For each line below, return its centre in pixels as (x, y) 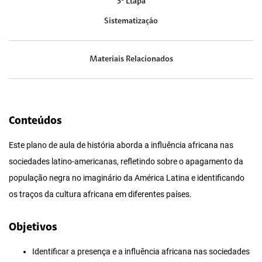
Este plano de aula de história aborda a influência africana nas (121, 145)
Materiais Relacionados (131, 59)
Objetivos (33, 227)
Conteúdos (35, 121)
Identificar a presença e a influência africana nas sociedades (141, 251)
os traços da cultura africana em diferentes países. (100, 194)
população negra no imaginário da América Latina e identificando (127, 178)
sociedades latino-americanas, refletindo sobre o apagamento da (126, 161)
